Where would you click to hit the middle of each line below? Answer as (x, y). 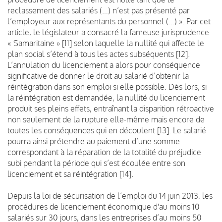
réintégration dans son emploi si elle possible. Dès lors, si (107, 86)
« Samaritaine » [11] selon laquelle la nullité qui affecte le (106, 43)
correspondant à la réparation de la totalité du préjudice (104, 152)
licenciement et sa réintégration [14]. (70, 174)
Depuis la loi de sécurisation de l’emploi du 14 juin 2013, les (110, 195)
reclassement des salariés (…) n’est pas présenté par (99, 10)
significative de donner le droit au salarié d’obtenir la (98, 76)
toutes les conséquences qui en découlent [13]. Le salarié (107, 130)
